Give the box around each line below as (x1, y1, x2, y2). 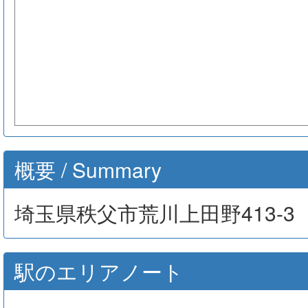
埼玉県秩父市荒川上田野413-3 (14, 198, 295, 228)
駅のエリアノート (14, 256, 184, 286)
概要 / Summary (14, 155, 162, 184)
